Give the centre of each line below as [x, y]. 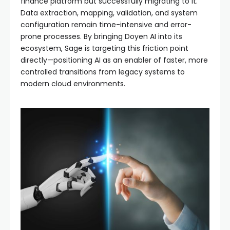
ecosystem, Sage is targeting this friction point [104, 48]
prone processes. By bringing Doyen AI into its [101, 36]
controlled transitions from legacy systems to [103, 72]
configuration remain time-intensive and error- [106, 24]
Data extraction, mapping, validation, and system [109, 13]
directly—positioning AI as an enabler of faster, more [114, 60]
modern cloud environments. [73, 83]
